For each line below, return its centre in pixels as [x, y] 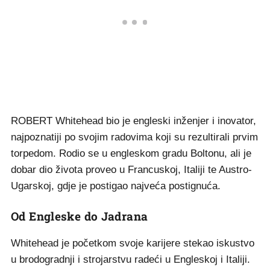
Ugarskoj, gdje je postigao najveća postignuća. [116, 186]
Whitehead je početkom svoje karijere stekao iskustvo [133, 243]
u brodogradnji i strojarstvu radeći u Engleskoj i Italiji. [130, 259]
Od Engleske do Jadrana [80, 216]
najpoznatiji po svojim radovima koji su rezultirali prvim [134, 137]
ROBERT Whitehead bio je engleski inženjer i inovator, [133, 121]
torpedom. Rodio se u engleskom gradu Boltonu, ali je [131, 153]
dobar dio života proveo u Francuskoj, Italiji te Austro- [131, 170]
